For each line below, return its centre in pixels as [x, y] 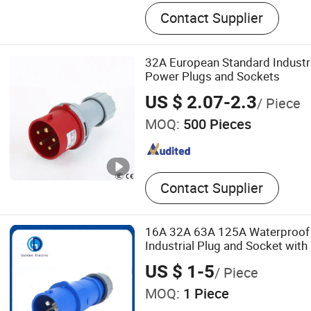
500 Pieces [215, 124]
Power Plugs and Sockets [212, 76]
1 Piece [204, 294]
